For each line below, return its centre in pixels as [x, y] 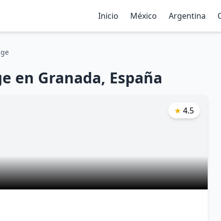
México [144, 16]
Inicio [108, 16]
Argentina [187, 16]
